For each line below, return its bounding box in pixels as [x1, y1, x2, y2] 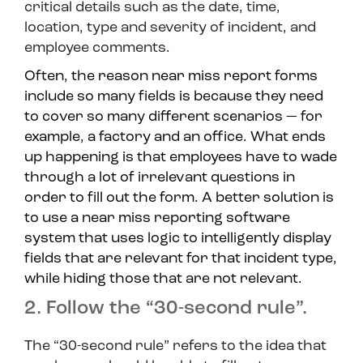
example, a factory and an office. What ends [24, 130, 326, 146]
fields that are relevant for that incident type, [24, 251, 337, 267]
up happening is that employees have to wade [24, 150, 337, 166]
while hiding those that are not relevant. [24, 271, 305, 288]
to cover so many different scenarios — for [24, 109, 322, 126]
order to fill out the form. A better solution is [24, 190, 334, 207]
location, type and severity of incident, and [24, 20, 316, 36]
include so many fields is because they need [24, 89, 323, 105]
